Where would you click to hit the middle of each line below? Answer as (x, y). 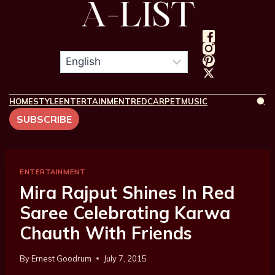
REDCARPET (156, 101)
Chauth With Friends (106, 233)
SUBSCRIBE (44, 119)
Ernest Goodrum (62, 259)
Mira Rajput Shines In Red (127, 193)
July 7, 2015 (126, 259)
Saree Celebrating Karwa (125, 213)
